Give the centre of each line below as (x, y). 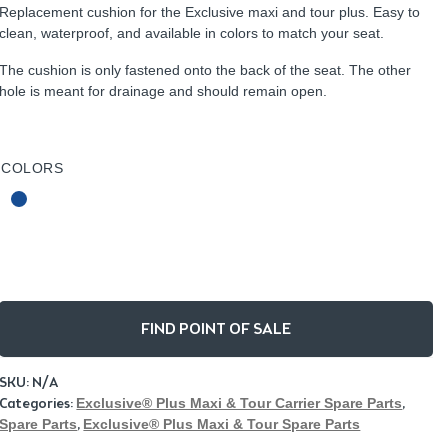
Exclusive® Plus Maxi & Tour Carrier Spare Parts (239, 402)
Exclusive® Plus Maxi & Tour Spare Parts (222, 423)
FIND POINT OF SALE (216, 328)
